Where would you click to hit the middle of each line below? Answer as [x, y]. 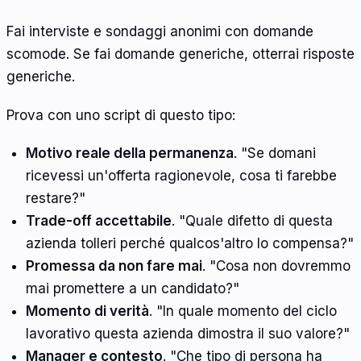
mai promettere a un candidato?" [132, 289]
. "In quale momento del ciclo [243, 311]
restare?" [55, 199]
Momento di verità [87, 311]
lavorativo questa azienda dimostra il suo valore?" [187, 334]
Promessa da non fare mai [114, 266]
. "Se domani [274, 154]
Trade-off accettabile [98, 221]
